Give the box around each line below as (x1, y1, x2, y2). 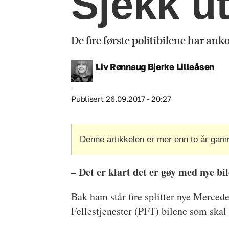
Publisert (71, 94, 104, 104)
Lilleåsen (176, 61, 214, 72)
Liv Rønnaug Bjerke (96, 61, 174, 72)
